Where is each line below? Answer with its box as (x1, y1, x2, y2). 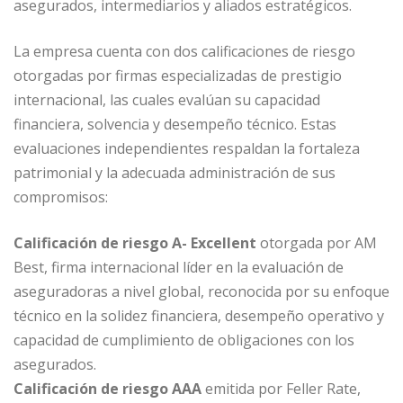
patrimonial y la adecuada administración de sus (13, 163, 336, 184)
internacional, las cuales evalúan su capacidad (13, 90, 320, 111)
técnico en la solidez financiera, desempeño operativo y (13, 306, 384, 327)
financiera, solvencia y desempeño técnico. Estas (13, 114, 336, 135)
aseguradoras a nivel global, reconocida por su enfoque (13, 282, 390, 302)
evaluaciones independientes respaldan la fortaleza (13, 139, 360, 159)
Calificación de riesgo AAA (13, 379, 205, 399)
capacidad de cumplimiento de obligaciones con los (13, 330, 354, 351)
